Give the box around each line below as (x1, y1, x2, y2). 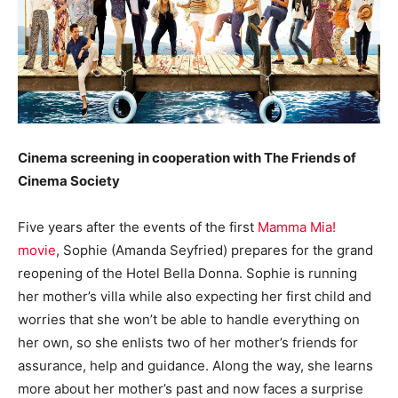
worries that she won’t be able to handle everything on (18, 310, 360, 328)
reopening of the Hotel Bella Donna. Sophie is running (18, 264, 357, 282)
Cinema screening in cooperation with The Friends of (18, 148, 356, 166)
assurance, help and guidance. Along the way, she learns (18, 356, 373, 374)
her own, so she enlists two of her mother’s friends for (18, 333, 358, 351)
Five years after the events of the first (18, 218, 258, 235)
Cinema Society (18, 171, 120, 189)
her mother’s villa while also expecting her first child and (18, 287, 371, 305)
